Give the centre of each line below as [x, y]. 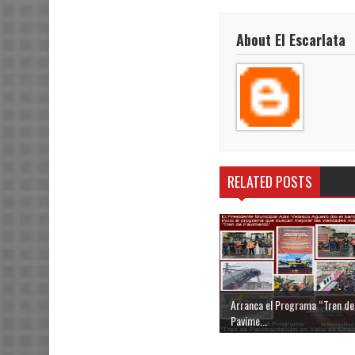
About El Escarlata [291, 39]
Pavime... [249, 320]
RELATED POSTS [270, 182]
